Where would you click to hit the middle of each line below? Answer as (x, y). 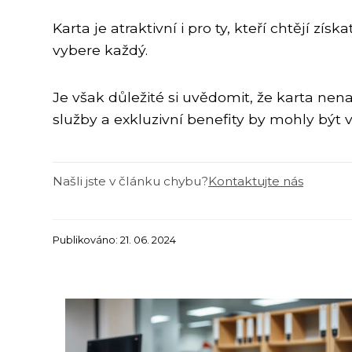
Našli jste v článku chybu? (130, 181)
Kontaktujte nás (256, 181)
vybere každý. (100, 50)
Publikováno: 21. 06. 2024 (114, 240)
